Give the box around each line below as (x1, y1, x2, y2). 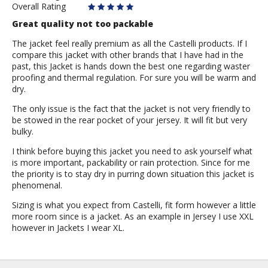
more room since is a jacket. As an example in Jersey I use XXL (12, 211, 254, 223)
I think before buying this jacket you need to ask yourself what (12, 145, 252, 157)
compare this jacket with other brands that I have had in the (12, 49, 243, 61)
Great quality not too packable (12, 18, 153, 30)
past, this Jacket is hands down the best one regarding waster (12, 60, 250, 72)
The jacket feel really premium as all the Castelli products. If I (12, 38, 247, 50)
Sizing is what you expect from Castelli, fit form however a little (12, 199, 256, 211)
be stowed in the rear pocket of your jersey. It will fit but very (12, 114, 247, 126)
